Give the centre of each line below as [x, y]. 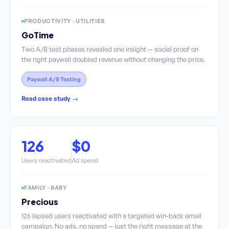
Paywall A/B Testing [54, 79]
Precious [40, 202]
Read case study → [50, 98]
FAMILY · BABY [45, 188]
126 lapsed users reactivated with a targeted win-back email [111, 216]
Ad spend [85, 160]
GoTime [38, 35]
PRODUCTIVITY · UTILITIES [64, 21]
